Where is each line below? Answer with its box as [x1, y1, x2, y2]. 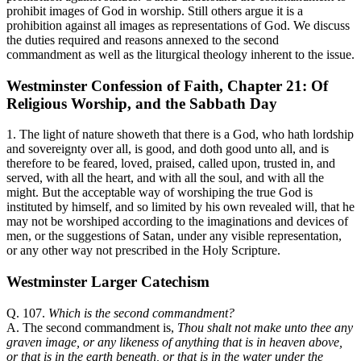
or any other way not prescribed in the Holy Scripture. [6, 243, 280, 258]
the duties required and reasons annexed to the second [6, 32, 279, 47]
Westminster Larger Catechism [6, 272, 210, 290]
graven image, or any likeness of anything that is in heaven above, [6, 334, 342, 349]
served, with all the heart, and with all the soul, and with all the [6, 171, 324, 185]
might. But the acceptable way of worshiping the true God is [6, 185, 313, 200]
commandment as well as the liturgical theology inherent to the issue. [6, 47, 355, 61]
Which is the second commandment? [48, 305, 234, 320]
